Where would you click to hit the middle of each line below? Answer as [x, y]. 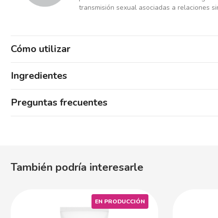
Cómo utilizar [41, 49]
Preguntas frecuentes [59, 102]
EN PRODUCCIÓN [120, 201]
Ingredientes [39, 76]
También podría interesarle [77, 167]
